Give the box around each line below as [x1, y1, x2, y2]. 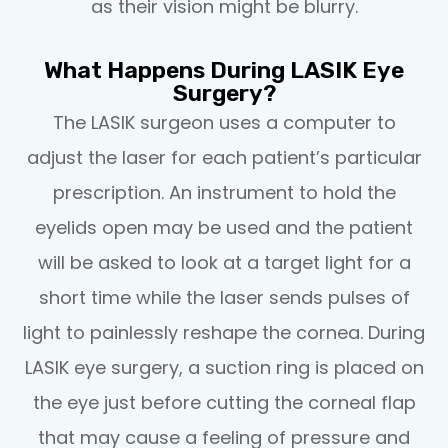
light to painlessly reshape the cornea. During [23, 319, 425, 345]
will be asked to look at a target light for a [37, 249, 411, 275]
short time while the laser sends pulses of [38, 284, 410, 310]
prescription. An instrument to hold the [52, 179, 396, 205]
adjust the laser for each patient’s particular [26, 144, 422, 170]
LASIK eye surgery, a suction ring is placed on [24, 354, 424, 380]
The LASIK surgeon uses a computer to [52, 109, 396, 135]
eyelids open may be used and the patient [35, 214, 413, 240]
